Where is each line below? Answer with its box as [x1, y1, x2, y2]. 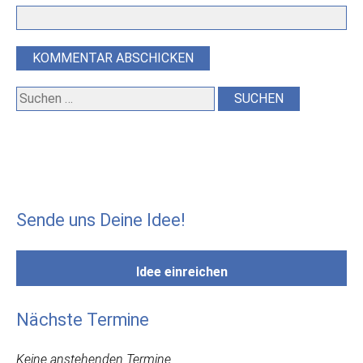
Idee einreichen [135, 264, 228, 280]
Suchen [15, 88, 58, 104]
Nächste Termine [16, 310, 149, 331]
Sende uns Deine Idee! [16, 210, 186, 231]
